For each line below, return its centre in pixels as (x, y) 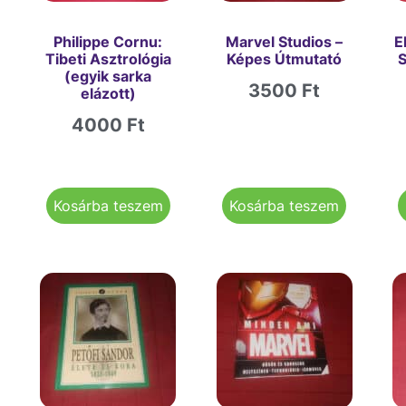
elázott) (108, 93)
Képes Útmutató (285, 58)
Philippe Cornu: (108, 41)
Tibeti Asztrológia (108, 58)
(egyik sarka (108, 76)
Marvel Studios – (285, 41)
